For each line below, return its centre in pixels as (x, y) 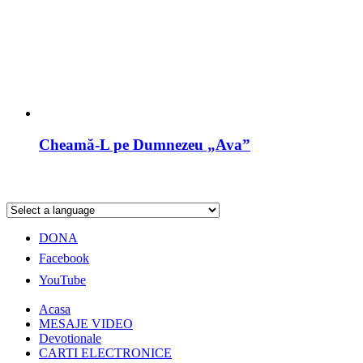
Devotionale (70, 339)
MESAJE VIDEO (86, 324)
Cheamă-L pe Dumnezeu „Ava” (145, 144)
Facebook (64, 258)
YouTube (62, 280)
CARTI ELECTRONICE (105, 353)
